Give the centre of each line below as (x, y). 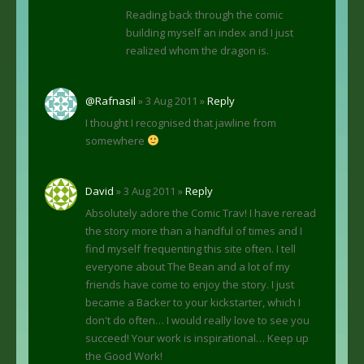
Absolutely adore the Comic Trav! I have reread (201, 212)
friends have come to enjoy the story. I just (190, 284)
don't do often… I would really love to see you (197, 320)
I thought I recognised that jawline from (181, 122)
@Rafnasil (110, 100)
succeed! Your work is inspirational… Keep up (197, 338)
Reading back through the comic (204, 14)
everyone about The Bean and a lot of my (188, 266)
